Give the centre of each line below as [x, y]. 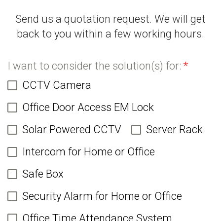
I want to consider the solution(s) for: [95, 66]
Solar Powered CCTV [72, 130]
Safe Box [43, 174]
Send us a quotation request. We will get [110, 19]
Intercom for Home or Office [89, 152]
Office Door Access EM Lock [88, 108]
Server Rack [174, 130]
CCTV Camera [57, 85]
